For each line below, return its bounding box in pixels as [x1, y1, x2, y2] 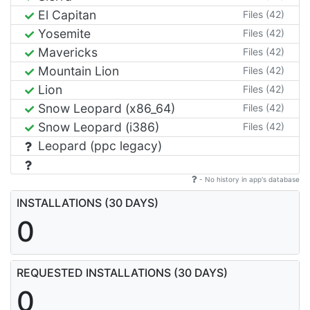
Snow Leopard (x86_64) [35, 100, 175, 116]
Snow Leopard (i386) [35, 119, 159, 134]
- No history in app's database [197, 174, 300, 183]
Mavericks [35, 44, 98, 60]
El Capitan [35, 7, 96, 22]
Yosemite [35, 26, 91, 41]
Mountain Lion [35, 63, 119, 78]
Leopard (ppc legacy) [35, 138, 162, 153]
